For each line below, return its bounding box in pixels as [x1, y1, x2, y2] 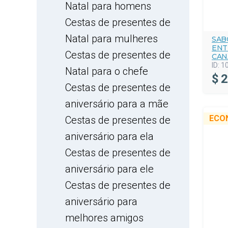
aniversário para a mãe [65, 98, 168, 110]
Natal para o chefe [65, 65, 148, 77]
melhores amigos [65, 212, 144, 224]
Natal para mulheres [65, 33, 158, 45]
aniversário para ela [65, 130, 154, 142]
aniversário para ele [65, 163, 154, 175]
